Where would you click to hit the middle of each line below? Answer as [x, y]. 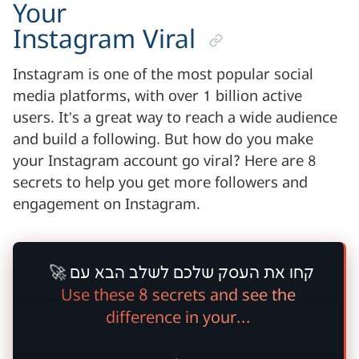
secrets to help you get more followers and [160, 183]
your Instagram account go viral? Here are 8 [165, 161]
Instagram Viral [104, 40]
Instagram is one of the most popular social [163, 75]
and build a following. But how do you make [163, 140]
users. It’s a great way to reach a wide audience [175, 118]
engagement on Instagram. [107, 205]
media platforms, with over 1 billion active [157, 97]
